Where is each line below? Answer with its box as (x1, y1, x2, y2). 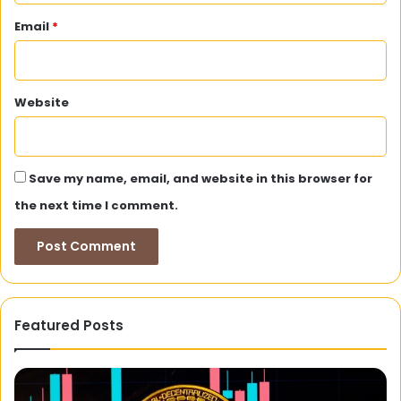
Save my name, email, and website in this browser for (29, 170, 372, 188)
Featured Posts (14, 316, 124, 336)
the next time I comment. (14, 197, 178, 215)
